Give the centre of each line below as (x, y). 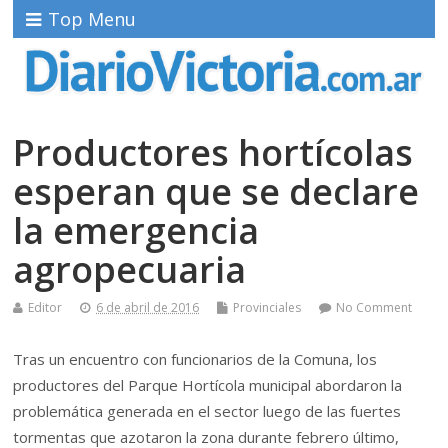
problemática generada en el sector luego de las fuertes (207, 410)
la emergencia (136, 230)
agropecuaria (130, 269)
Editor (45, 307)
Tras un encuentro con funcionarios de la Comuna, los (195, 358)
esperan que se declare (216, 191)
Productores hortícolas (213, 152)
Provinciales (267, 307)
